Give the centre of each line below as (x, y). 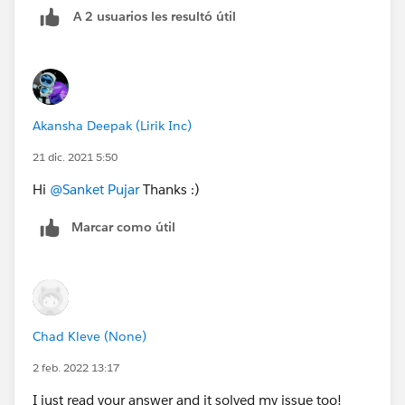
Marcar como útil (123, 226)
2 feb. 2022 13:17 (76, 367)
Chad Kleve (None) (89, 336)
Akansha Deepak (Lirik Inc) (112, 125)
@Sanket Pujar (94, 189)
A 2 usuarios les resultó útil (155, 17)
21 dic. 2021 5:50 (75, 156)
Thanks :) (170, 189)
